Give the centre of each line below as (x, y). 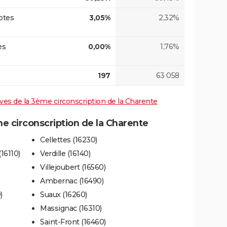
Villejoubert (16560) (73, 167)
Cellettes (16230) (69, 140)
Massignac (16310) (71, 208)
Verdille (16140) (65, 153)
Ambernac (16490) (72, 181)
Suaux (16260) (64, 194)
